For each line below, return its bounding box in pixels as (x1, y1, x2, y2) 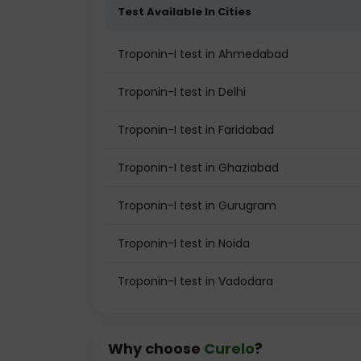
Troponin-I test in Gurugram (118, 197, 276, 214)
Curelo (204, 338, 255, 359)
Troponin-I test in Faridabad (118, 122, 274, 138)
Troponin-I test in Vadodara (118, 273, 273, 289)
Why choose (108, 338, 204, 359)
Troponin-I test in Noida (118, 235, 250, 251)
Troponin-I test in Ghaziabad (118, 160, 279, 176)
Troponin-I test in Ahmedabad (118, 46, 288, 62)
